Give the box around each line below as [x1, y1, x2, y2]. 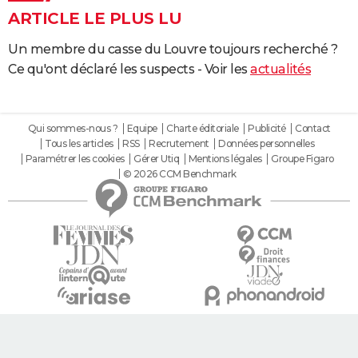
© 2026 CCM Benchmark [122, 168, 237, 181]
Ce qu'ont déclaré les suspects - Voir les [8, 62, 250, 78]
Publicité [248, 122, 286, 135]
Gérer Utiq [133, 153, 179, 165]
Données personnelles [218, 137, 314, 150]
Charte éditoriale [166, 122, 239, 135]
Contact [295, 122, 331, 135]
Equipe [126, 122, 157, 135]
